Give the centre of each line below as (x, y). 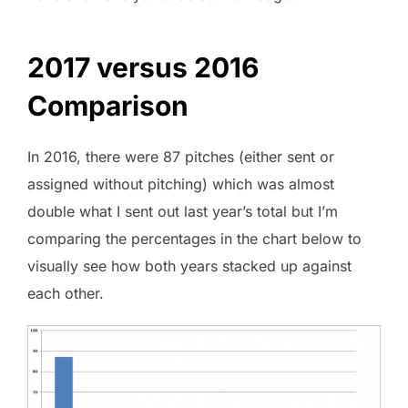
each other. (66, 293)
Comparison (108, 105)
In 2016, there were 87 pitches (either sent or (181, 156)
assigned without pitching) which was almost (181, 184)
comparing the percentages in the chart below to (194, 238)
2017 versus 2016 (143, 67)
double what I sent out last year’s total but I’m (183, 211)
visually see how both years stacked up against (189, 265)
